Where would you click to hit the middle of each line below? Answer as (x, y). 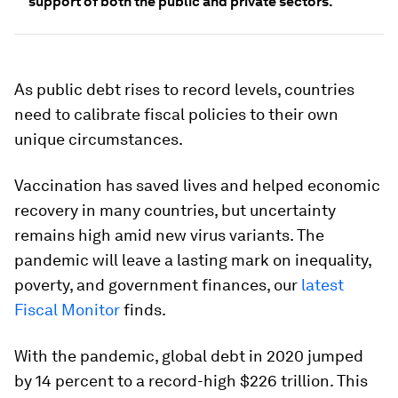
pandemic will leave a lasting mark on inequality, (193, 260)
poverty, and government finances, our (158, 285)
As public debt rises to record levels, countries (184, 89)
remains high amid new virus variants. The (169, 235)
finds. (145, 310)
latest (322, 285)
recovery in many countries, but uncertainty (175, 210)
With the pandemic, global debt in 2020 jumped (189, 356)
